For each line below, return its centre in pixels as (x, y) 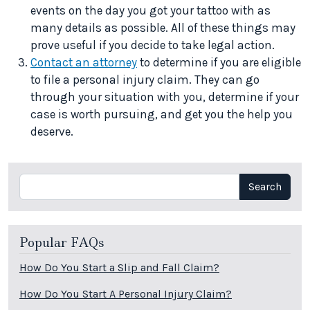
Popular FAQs (62, 243)
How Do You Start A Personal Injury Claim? (126, 293)
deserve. (52, 132)
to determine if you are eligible (219, 63)
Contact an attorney (84, 63)
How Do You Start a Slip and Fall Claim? (119, 267)
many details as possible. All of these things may (163, 28)
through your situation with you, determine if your (165, 97)
